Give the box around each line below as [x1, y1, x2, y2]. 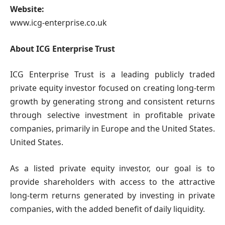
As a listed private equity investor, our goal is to [10, 162, 215, 174]
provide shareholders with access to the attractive [10, 176, 215, 187]
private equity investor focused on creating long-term [10, 82, 215, 94]
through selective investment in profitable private [10, 109, 215, 121]
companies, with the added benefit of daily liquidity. [10, 203, 205, 214]
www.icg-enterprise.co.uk [10, 17, 107, 29]
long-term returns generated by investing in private [10, 189, 215, 201]
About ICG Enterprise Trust [10, 43, 115, 54]
